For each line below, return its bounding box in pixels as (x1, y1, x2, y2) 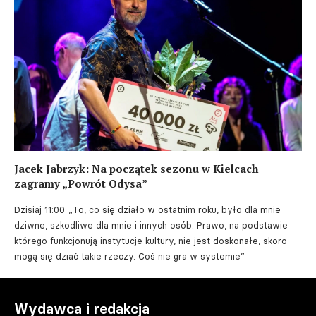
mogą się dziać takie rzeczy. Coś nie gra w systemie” (14, 250, 245, 262)
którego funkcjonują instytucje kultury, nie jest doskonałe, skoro (14, 235, 287, 246)
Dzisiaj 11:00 (14, 204, 65, 215)
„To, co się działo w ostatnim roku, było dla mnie (68, 204, 281, 215)
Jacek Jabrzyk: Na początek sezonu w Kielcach (14, 161, 258, 176)
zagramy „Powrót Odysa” (14, 176, 147, 190)
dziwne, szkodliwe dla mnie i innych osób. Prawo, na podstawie (14, 219, 288, 231)
